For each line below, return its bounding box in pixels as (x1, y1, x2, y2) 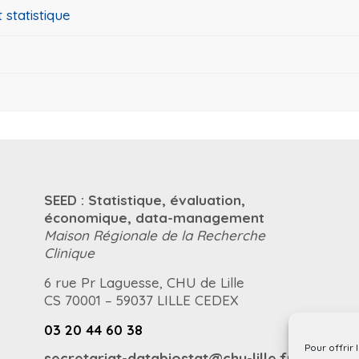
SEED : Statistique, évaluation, (43, 192, 245, 208)
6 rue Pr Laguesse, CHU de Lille (43, 274, 244, 291)
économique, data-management (43, 209, 264, 226)
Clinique (43, 244, 95, 261)
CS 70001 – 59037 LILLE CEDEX (43, 292, 239, 309)
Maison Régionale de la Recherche (43, 227, 265, 244)
